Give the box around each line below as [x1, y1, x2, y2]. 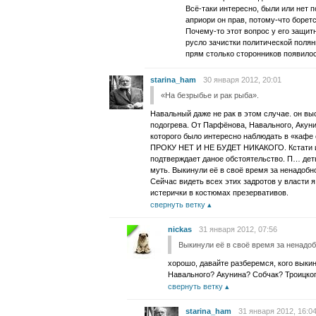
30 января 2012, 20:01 [203, 75, 281, 84]
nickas [168, 225, 192, 233]
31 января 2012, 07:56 [199, 225, 277, 233]
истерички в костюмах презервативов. [150, 188, 288, 197]
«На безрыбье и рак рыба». [161, 91, 259, 99]
